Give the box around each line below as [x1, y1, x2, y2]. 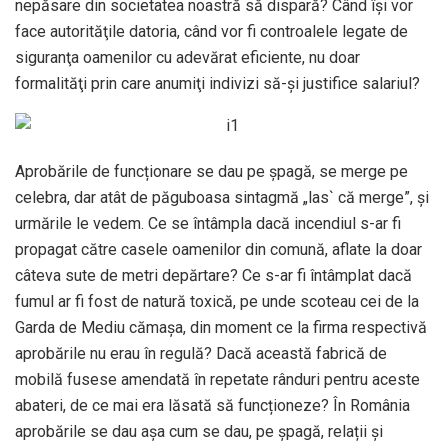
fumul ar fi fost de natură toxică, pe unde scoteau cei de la [15, 292, 419, 312]
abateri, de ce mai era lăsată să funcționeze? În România [15, 396, 410, 416]
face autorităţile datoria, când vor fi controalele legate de [15, 22, 408, 42]
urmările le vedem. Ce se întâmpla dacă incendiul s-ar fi [15, 214, 401, 234]
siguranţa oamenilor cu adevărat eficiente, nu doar [15, 48, 360, 68]
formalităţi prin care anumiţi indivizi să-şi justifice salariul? [15, 74, 420, 94]
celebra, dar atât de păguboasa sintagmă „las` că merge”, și [15, 188, 429, 208]
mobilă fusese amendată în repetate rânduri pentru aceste [15, 370, 420, 390]
